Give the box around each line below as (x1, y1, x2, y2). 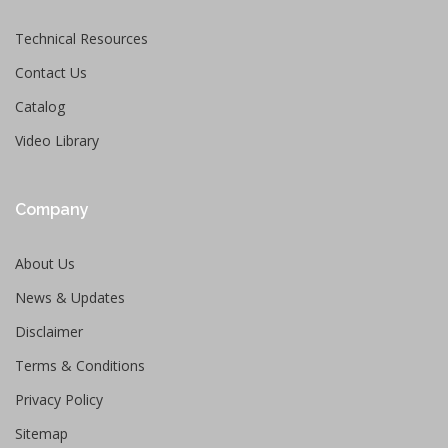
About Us (15, 254, 75, 273)
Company (15, 200, 89, 219)
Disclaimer (15, 322, 83, 341)
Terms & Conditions (15, 356, 145, 375)
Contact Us (15, 63, 87, 82)
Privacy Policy (15, 390, 103, 409)
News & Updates (15, 288, 125, 307)
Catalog (15, 97, 65, 116)
